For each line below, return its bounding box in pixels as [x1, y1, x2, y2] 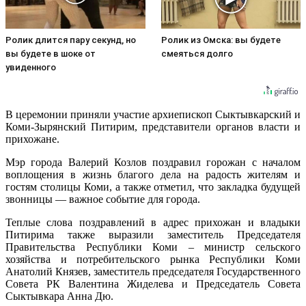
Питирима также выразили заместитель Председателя [5, 228, 301, 240]
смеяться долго [161, 48, 233, 59]
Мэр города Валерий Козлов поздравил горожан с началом [5, 156, 301, 168]
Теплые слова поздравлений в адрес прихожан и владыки [5, 216, 301, 228]
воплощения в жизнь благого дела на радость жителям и [5, 168, 301, 180]
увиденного [5, 61, 56, 72]
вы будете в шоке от [5, 48, 96, 59]
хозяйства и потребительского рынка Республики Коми [5, 253, 301, 265]
